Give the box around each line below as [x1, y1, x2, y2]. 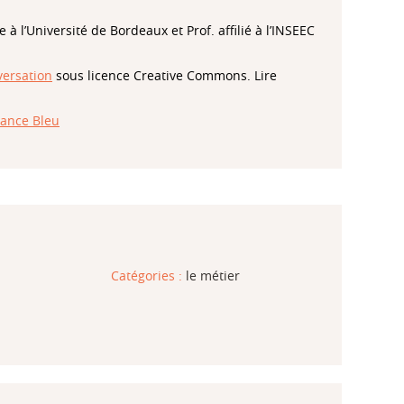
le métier [185, 267, 240, 284]
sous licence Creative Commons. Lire [52, 67, 277, 85]
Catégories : [110, 267, 186, 284]
